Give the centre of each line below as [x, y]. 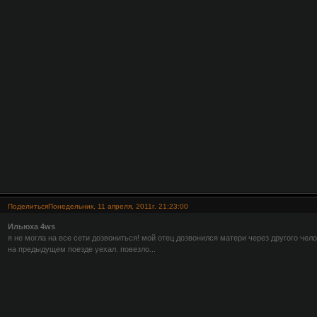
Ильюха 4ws [31, 227]
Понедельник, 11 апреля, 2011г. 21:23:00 [118, 206]
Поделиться [28, 206]
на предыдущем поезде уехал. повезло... [81, 249]
